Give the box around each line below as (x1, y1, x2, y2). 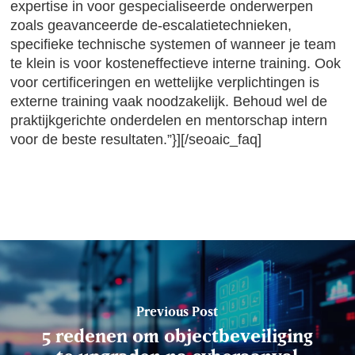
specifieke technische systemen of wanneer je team (10, 36, 337, 52)
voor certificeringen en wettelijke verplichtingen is (10, 74, 320, 90)
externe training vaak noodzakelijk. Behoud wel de (10, 94, 328, 109)
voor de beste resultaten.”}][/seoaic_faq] (10, 132, 262, 147)
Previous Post (136, 304, 219, 319)
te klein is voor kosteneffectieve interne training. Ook (10, 55, 342, 71)
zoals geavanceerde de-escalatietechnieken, (10, 17, 292, 33)
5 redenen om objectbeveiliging (41, 325, 313, 346)
